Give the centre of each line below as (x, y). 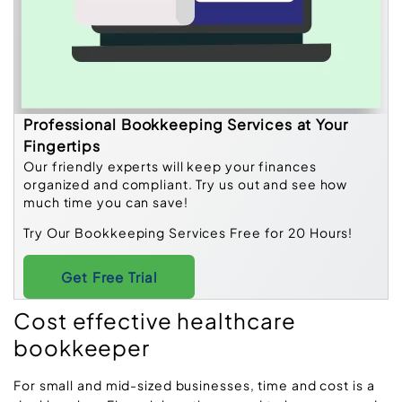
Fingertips (62, 146)
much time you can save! (106, 202)
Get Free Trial (109, 276)
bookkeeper (82, 347)
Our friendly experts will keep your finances (170, 166)
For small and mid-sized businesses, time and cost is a (194, 385)
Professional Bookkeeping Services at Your (186, 124)
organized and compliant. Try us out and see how (186, 184)
